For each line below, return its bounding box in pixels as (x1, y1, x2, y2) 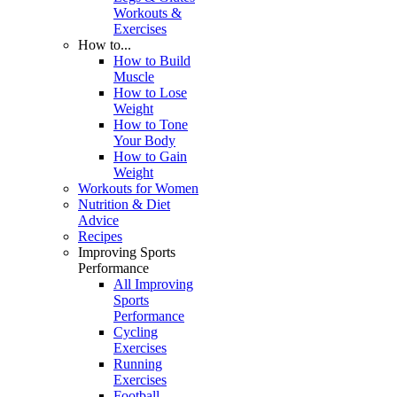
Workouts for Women (78, 181, 198, 196)
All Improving (113, 276, 193, 292)
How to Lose (113, 85, 187, 100)
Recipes (78, 229, 122, 244)
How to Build (113, 53, 191, 68)
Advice (78, 213, 119, 228)
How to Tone (113, 117, 188, 132)
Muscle (113, 69, 154, 84)
